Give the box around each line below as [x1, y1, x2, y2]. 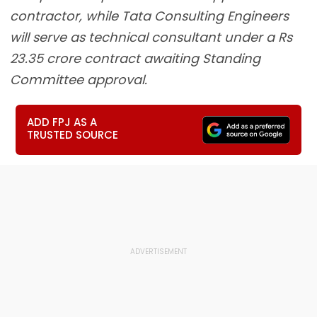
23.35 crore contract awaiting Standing [10, 50, 260, 67]
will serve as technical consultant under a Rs [10, 28, 292, 46]
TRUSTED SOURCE [27, 127, 119, 142]
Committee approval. [10, 71, 147, 88]
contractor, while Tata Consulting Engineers [10, 7, 289, 25]
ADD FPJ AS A [27, 115, 98, 129]
